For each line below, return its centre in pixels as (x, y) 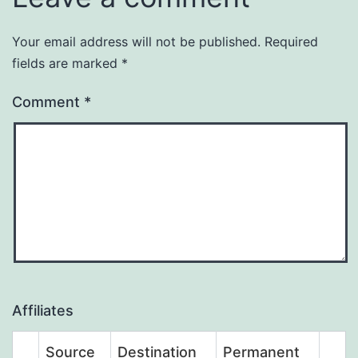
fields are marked (67, 63)
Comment (48, 101)
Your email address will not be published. (136, 41)
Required (291, 41)
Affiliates (43, 310)
